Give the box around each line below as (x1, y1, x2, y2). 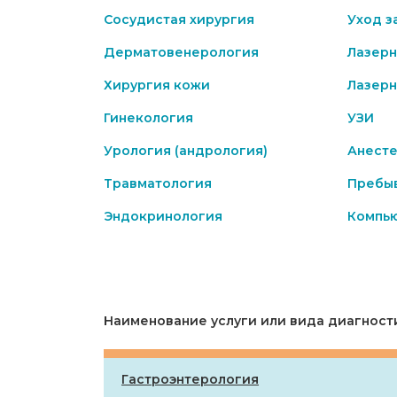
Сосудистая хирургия (104, 12, 254, 27)
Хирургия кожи (104, 77, 210, 93)
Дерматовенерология (104, 44, 259, 60)
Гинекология (104, 110, 193, 126)
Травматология (104, 175, 212, 191)
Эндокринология (104, 208, 222, 224)
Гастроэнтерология (121, 371, 259, 387)
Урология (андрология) (104, 143, 268, 159)
